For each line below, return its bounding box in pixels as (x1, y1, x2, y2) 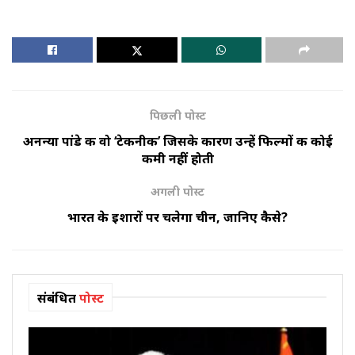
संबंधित (37, 289, 76, 307)
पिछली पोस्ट (149, 108, 206, 124)
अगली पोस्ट (151, 184, 204, 200)
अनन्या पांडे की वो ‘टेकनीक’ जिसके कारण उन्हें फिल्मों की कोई (22, 132, 333, 151)
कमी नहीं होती (141, 150, 214, 168)
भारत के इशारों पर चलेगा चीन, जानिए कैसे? (67, 208, 288, 227)
